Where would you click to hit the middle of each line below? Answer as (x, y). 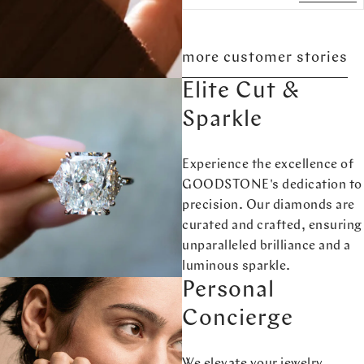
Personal (228, 290)
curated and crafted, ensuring (272, 225)
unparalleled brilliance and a (266, 246)
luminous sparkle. (236, 266)
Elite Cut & (241, 91)
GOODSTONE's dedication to (272, 185)
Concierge (238, 319)
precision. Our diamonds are (269, 205)
